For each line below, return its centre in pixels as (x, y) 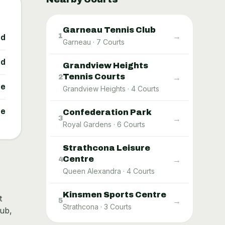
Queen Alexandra (92, 171)
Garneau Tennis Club (109, 30)
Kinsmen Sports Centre (115, 195)
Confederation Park (107, 112)
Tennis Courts (94, 77)
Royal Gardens (87, 124)
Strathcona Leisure (106, 148)
